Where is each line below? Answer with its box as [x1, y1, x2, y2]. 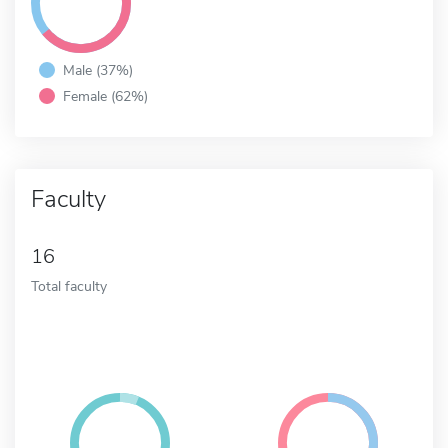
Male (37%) [63, 59, 133, 80]
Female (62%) [63, 85, 148, 106]
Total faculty [31, 275, 107, 296]
